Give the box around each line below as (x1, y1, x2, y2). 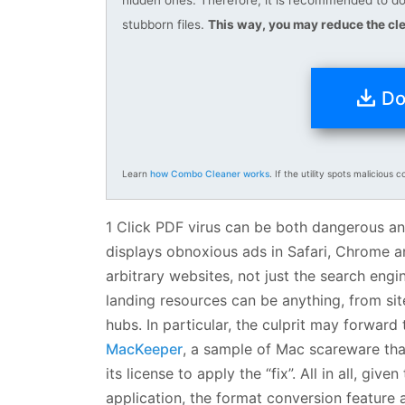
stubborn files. (122, 16, 208, 32)
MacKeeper (106, 339, 183, 358)
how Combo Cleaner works (150, 168, 269, 180)
